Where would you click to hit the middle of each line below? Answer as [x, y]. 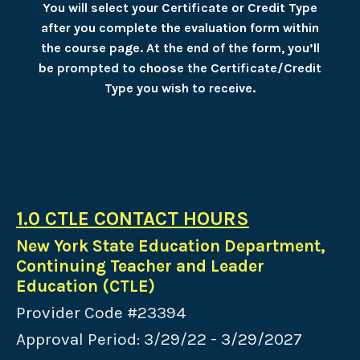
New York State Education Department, [171, 246]
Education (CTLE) [86, 286]
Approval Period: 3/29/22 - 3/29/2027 [159, 340]
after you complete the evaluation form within [180, 28]
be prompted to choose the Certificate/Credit [180, 68]
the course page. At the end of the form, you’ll [180, 48]
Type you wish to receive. [180, 88]
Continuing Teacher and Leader [140, 266]
